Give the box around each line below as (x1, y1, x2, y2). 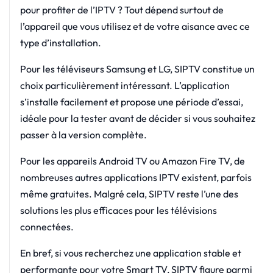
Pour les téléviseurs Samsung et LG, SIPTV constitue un (19, 62, 255, 75)
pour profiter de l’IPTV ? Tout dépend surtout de (19, 3, 224, 16)
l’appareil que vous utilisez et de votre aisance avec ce (19, 19, 250, 32)
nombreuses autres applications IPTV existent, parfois (19, 171, 252, 183)
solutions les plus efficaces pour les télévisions (19, 204, 217, 216)
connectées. (19, 220, 74, 233)
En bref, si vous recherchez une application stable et (19, 246, 241, 259)
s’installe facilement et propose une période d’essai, (19, 95, 243, 108)
